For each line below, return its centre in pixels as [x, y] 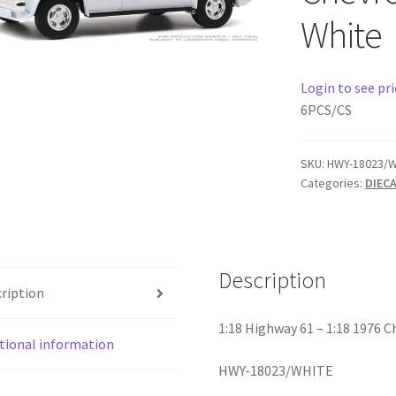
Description [273, 281]
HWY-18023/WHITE [276, 370]
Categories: [332, 183]
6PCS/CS [326, 109]
